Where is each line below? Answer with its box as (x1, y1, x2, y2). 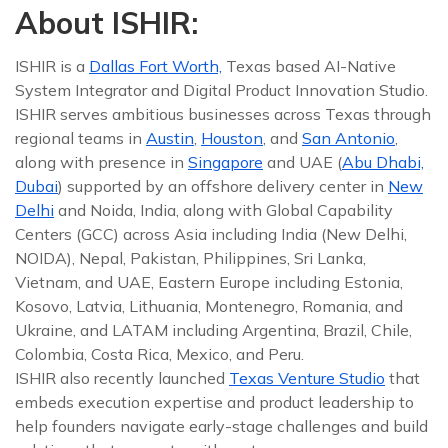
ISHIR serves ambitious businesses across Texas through (15, 104, 431, 124)
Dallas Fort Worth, (89, 56, 222, 76)
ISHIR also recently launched (15, 368, 229, 388)
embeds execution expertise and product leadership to (15, 392, 414, 412)
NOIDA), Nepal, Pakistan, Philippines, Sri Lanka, (15, 248, 366, 268)
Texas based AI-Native (222, 56, 396, 76)
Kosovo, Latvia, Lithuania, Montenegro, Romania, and (15, 296, 403, 316)
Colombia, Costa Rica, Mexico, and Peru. (15, 344, 304, 364)
